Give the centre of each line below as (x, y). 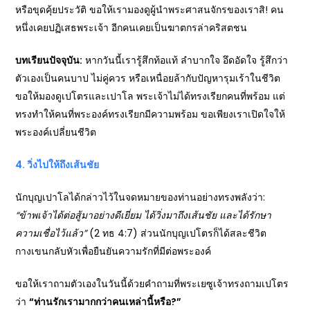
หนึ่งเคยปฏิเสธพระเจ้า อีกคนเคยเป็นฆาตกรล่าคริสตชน (131, 27)
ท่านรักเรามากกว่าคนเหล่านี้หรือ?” (108, 301)
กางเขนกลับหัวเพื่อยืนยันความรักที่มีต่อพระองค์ (113, 251)
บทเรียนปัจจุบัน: (49, 60)
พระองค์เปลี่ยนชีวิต (56, 132)
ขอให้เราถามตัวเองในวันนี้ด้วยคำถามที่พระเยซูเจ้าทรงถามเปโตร (152, 283)
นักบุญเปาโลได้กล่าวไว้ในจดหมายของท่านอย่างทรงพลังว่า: (140, 197)
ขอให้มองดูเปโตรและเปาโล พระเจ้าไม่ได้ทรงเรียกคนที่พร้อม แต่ (151, 96)
